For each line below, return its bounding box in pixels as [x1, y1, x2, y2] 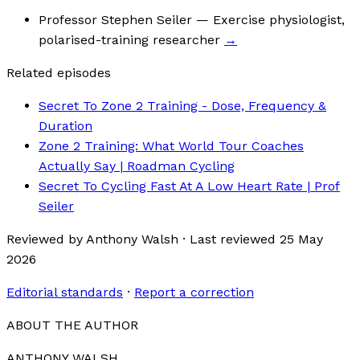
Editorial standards [6, 284, 123, 301]
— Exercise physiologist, [192, 12, 345, 28]
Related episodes [6, 65, 111, 81]
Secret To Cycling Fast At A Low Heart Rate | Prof [39, 178, 340, 194]
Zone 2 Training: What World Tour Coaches [39, 138, 304, 154]
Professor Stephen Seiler [39, 12, 192, 28]
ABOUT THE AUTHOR [6, 317, 138, 333]
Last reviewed [190, 231, 280, 247]
